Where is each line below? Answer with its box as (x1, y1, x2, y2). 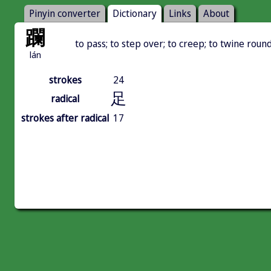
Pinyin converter (29, 7, 100, 21)
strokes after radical (21, 111, 109, 125)
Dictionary (113, 7, 157, 21)
